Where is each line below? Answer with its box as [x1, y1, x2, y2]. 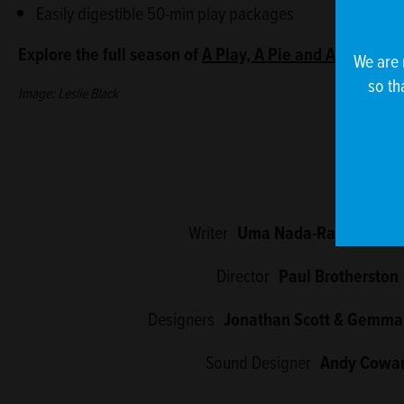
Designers [147, 307, 215, 332]
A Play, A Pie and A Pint [202, 41, 368, 68]
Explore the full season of [18, 41, 202, 68]
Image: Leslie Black [18, 83, 118, 104]
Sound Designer [205, 350, 311, 375]
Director [216, 263, 270, 289]
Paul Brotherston [278, 263, 399, 289]
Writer [188, 220, 228, 245]
